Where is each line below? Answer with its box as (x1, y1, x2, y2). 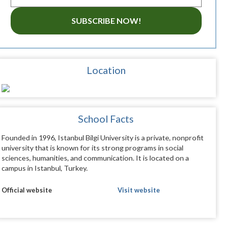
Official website (1, 186, 52, 195)
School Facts (78, 113, 134, 125)
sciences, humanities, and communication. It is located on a (1, 154, 189, 163)
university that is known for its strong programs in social (1, 143, 183, 153)
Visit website (117, 186, 160, 195)
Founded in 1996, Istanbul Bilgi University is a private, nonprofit (1, 133, 204, 142)
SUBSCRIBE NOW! (71, 16, 141, 26)
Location (86, 64, 126, 77)
